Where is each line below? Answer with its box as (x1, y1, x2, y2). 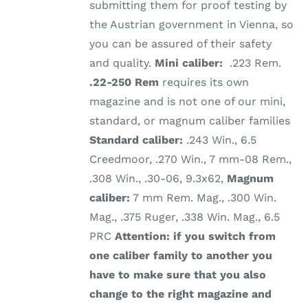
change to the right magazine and (89, 287, 272, 301)
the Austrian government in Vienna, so (89, 18, 294, 32)
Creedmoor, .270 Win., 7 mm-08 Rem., (89, 153, 292, 166)
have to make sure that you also (89, 268, 267, 282)
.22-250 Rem (89, 76, 159, 89)
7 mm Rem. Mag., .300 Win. (130, 191, 277, 205)
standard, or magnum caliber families (89, 114, 291, 128)
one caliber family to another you (89, 249, 273, 263)
